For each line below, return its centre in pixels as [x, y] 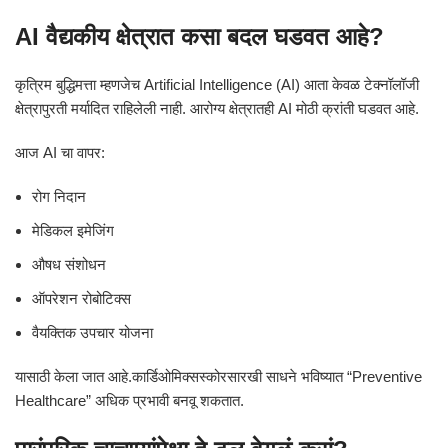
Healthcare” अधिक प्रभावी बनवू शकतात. [129, 400]
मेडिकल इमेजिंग [73, 230]
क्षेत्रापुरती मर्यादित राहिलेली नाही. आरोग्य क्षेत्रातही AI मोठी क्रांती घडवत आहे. [217, 108]
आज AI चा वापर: [60, 152]
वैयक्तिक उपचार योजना [92, 332]
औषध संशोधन [69, 264]
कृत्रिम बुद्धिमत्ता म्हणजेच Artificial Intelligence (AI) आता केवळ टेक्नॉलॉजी [217, 84]
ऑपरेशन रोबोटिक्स [81, 298]
